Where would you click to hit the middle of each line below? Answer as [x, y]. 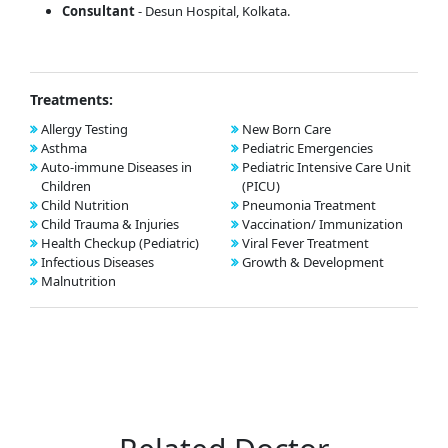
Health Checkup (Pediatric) [120, 242]
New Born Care [286, 128]
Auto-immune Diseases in [116, 166]
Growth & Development [312, 261]
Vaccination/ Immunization [322, 223]
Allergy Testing [84, 128]
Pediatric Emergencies [307, 147]
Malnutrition [78, 280]
